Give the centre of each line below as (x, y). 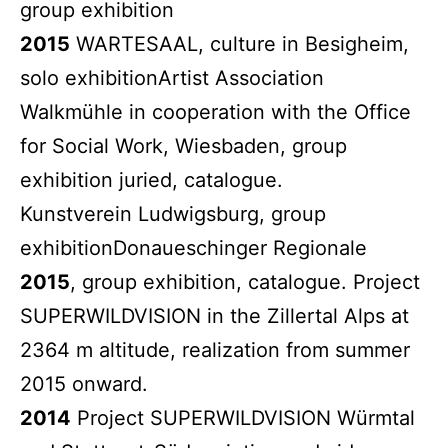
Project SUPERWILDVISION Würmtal (243, 417)
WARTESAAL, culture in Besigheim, (239, 43)
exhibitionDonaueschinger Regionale (196, 247)
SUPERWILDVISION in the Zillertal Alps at (214, 315)
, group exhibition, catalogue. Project (245, 281)
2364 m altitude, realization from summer (215, 349)
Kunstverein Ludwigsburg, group (173, 213)
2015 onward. (87, 383)
